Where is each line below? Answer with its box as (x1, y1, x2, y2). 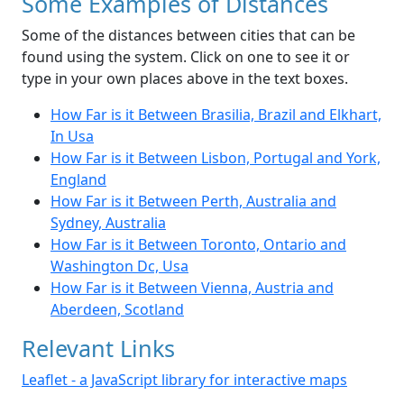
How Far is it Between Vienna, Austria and (50, 278, 334, 298)
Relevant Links (22, 333, 175, 364)
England (50, 170, 106, 190)
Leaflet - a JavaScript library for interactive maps (22, 370, 347, 390)
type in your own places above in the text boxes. (22, 69, 348, 89)
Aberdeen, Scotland (50, 299, 184, 320)
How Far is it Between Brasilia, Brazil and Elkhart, (50, 105, 381, 125)
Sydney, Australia (50, 213, 166, 234)
